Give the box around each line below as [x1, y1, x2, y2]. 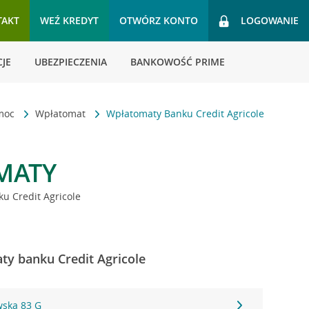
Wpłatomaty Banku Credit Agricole [106, 107, 265, 120]
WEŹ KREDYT [40, 14, 99, 27]
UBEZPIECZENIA [34, 55, 107, 68]
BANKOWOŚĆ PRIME [130, 55, 225, 68]
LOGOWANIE [241, 14, 299, 27]
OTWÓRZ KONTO [119, 14, 198, 27]
